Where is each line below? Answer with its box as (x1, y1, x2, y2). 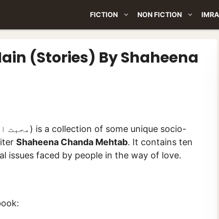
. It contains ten (128, 137, 193, 147)
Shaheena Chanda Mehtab (16, 137, 128, 147)
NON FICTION (137, 10, 182, 19)
